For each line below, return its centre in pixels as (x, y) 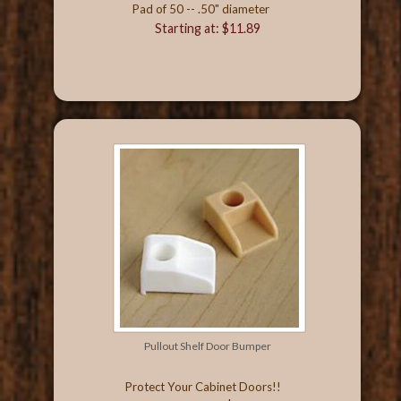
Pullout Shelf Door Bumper (208, 346)
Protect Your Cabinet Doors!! (203, 386)
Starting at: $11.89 (207, 28)
